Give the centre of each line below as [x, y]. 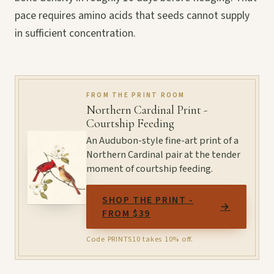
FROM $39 [126, 213]
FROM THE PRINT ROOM [136, 95]
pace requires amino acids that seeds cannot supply [132, 15]
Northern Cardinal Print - [147, 110]
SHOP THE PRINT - [148, 200]
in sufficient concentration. [75, 33]
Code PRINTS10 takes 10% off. [140, 239]
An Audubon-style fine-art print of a [162, 140]
